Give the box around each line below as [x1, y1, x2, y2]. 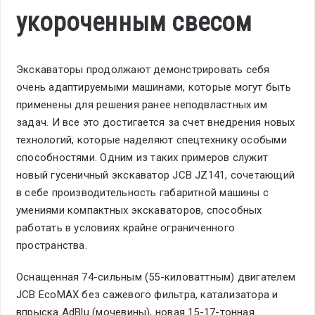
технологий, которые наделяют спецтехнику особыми [16, 134, 287, 147]
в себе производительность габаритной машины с [16, 186, 269, 200]
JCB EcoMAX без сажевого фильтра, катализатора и [16, 288, 278, 302]
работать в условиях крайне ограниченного [16, 221, 235, 235]
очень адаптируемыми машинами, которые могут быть [16, 81, 291, 94]
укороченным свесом [16, 8, 252, 38]
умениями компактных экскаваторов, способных [16, 204, 262, 217]
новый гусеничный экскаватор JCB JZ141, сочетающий [16, 169, 295, 182]
